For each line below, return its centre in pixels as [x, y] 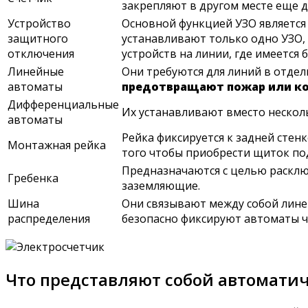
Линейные [36, 71]
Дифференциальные [63, 104]
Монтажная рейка [57, 145]
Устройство [39, 23]
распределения [49, 218]
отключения [41, 53]
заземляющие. [161, 185]
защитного [38, 38]
